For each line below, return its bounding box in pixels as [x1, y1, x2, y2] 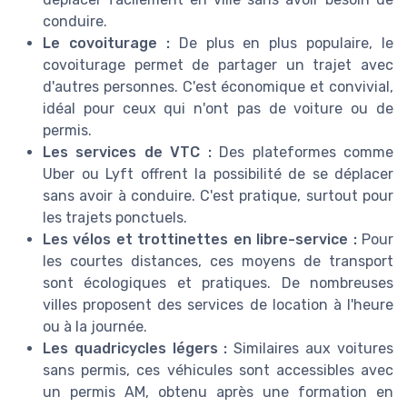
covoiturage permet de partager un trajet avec [43, 56, 393, 74]
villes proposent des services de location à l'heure [43, 296, 393, 314]
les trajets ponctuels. [43, 209, 187, 227]
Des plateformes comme [211, 144, 394, 162]
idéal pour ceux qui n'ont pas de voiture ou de [43, 100, 393, 118]
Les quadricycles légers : [43, 340, 228, 358]
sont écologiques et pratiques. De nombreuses [43, 274, 393, 293]
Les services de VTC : [43, 144, 212, 162]
